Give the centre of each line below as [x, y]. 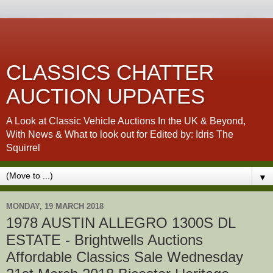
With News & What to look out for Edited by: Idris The [120, 134]
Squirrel [23, 148]
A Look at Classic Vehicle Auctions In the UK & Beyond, [126, 121]
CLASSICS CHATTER [110, 73]
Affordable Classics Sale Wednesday [125, 257]
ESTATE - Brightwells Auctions [105, 240]
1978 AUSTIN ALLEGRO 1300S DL [121, 223]
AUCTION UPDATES [105, 96]
